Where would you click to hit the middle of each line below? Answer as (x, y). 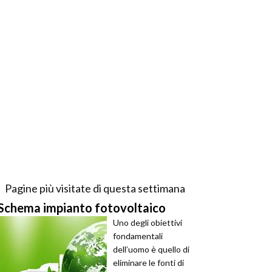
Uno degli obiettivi (148, 223)
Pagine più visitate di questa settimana (95, 188)
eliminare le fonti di (148, 263)
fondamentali (138, 236)
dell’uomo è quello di (151, 249)
